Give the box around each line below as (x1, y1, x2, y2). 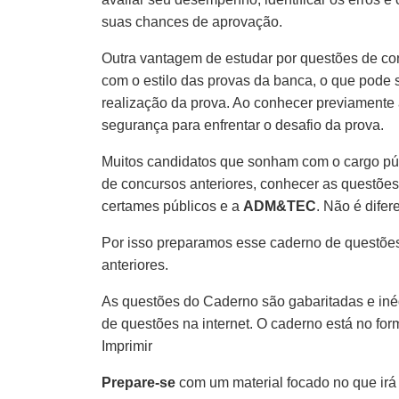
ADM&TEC (243, 198, 316, 214)
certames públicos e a (102, 198, 243, 214)
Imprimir (102, 338, 152, 354)
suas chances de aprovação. (102, 13, 282, 29)
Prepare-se (102, 374, 175, 390)
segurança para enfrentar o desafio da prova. (102, 117, 384, 133)
